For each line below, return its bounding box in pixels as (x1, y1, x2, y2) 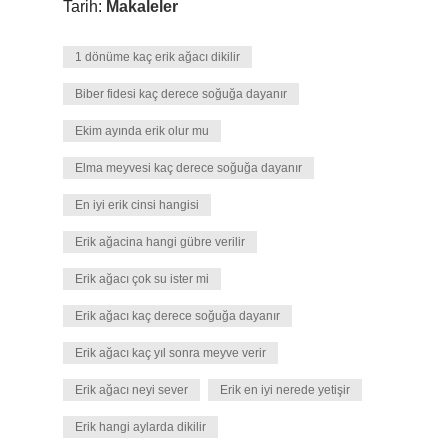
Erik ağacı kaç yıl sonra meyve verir (75, 346, 266, 360)
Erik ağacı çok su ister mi (75, 272, 209, 286)
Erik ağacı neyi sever (75, 383, 188, 397)
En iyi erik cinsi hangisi (75, 198, 199, 212)
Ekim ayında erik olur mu (75, 124, 209, 138)
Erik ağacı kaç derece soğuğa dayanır (75, 309, 280, 323)
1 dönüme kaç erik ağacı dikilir (75, 50, 240, 64)
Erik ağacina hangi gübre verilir (75, 235, 245, 249)
